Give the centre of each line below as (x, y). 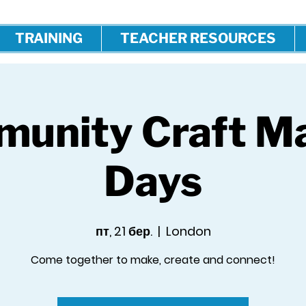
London (188, 231)
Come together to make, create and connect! (153, 260)
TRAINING (48, 38)
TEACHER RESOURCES (198, 38)
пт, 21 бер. (124, 231)
